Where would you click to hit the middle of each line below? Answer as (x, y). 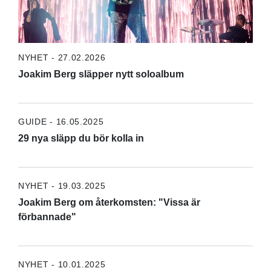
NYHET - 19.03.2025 (62, 185)
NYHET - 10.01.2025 (62, 264)
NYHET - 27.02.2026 (62, 57)
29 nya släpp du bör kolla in (81, 138)
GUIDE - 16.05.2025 (61, 121)
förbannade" (47, 217)
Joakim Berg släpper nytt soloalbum (101, 74)
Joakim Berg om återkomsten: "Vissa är (109, 202)
